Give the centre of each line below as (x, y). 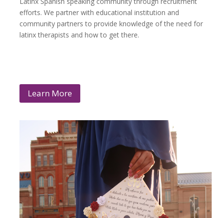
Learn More (50, 93)
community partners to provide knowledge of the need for (111, 24)
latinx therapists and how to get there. (79, 35)
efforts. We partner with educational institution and (99, 13)
